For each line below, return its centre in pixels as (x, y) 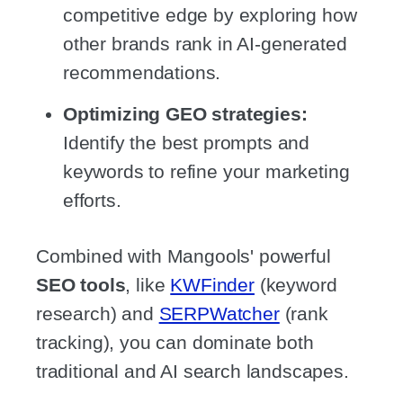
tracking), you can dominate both (175, 343)
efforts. (92, 201)
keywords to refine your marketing (206, 172)
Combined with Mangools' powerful (184, 256)
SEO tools (81, 285)
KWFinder (212, 285)
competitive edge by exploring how (210, 14)
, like (148, 285)
